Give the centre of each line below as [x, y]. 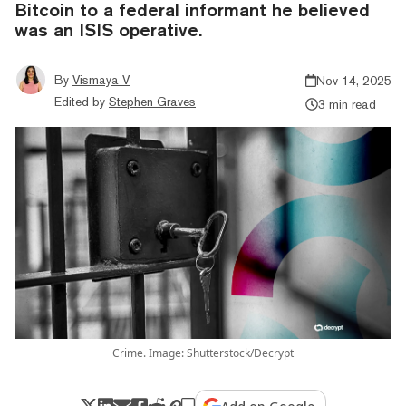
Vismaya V [101, 79]
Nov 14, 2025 [354, 80]
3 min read [347, 104]
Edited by [80, 101]
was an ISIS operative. [108, 29]
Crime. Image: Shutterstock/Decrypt [203, 353]
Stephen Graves [152, 101]
